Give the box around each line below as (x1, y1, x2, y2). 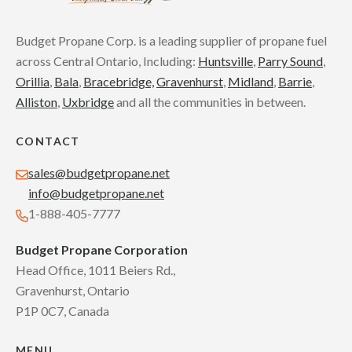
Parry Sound (258, 53, 323, 69)
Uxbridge (62, 94, 114, 110)
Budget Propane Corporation (16, 242, 188, 258)
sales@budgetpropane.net (28, 165, 170, 181)
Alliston (16, 94, 57, 110)
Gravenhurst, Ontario (16, 283, 130, 299)
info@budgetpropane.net (28, 185, 164, 201)
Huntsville (198, 53, 253, 69)
